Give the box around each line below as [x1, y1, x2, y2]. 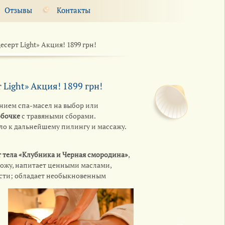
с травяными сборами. [20, 110, 95, 121]
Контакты [57, 5, 90, 15]
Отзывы [5, 5, 32, 15]
